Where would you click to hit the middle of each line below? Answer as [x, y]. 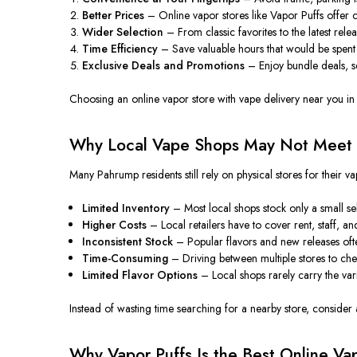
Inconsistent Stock [128, 241]
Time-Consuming [126, 258]
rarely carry [296, 275]
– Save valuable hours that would [238, 48]
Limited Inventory [126, 208]
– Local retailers [188, 224]
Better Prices [114, 15]
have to [245, 224]
